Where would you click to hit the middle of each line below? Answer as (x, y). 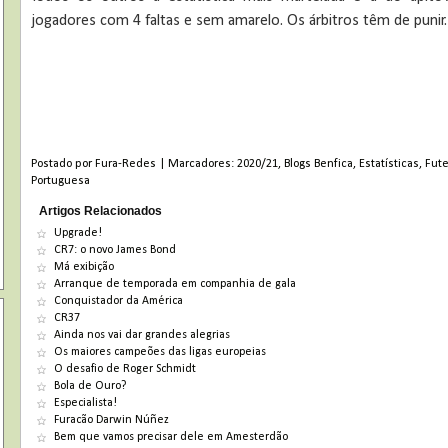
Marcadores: (203, 164)
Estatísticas (389, 164)
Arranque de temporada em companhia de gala (175, 284)
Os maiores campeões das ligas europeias (160, 352)
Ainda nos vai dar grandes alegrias (142, 335)
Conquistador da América (119, 301)
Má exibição (84, 267)
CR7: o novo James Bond (115, 250)
